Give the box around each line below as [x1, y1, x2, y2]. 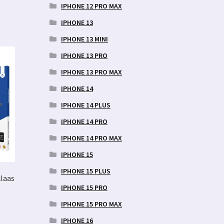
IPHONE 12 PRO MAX [60, 1, 122, 10]
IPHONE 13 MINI [60, 34, 108, 43]
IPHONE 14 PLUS [60, 100, 110, 109]
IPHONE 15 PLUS [60, 166, 110, 175]
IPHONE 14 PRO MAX [60, 133, 122, 142]
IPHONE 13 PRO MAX [60, 67, 122, 76]
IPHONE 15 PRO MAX [60, 199, 122, 208]
